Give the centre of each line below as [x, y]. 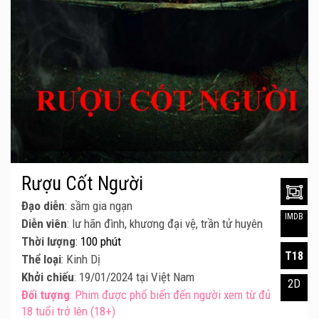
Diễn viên [44, 224]
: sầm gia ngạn [99, 206]
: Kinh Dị [81, 260]
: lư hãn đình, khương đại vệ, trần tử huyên [165, 224]
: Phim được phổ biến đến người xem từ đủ [170, 295]
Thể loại [41, 260]
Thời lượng [48, 242]
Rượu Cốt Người [82, 184]
